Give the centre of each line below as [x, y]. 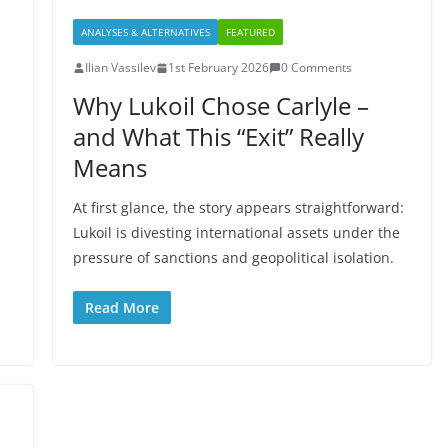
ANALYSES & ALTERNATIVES [145, 32]
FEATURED [250, 32]
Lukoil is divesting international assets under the [236, 232]
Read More [121, 307]
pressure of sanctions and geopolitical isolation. [233, 257]
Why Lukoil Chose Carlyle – [220, 105]
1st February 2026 [218, 67]
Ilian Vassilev [120, 67]
